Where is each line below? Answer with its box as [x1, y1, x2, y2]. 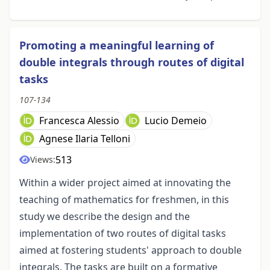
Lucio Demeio [145, 114, 207, 128]
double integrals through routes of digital [19, 55, 244, 70]
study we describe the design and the [19, 210, 190, 224]
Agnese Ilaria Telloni [39, 132, 130, 146]
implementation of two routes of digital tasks [19, 227, 226, 240]
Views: [30, 154, 55, 166]
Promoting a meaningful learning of [19, 38, 214, 53]
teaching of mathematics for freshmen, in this [19, 193, 229, 207]
